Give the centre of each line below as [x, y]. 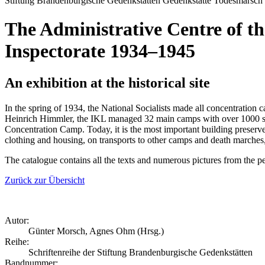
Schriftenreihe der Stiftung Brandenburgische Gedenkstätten [140, 252]
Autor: [17, 220]
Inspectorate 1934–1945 [100, 51]
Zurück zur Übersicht [45, 180]
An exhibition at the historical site [107, 83]
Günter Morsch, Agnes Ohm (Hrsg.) [96, 231]
